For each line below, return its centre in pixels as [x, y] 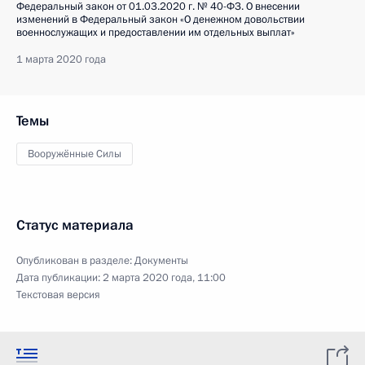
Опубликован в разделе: [75, 261]
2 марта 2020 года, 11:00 [164, 278]
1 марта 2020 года [61, 59]
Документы [161, 261]
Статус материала [75, 225]
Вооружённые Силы [75, 154]
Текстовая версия [58, 295]
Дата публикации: [59, 278]
